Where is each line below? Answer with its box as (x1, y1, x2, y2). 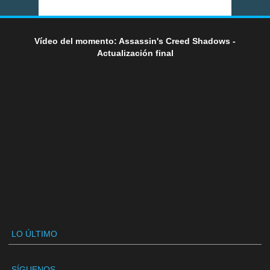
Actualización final (96, 48, 174, 58)
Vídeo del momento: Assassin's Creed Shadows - (34, 36, 236, 46)
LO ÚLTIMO (11, 228, 57, 239)
